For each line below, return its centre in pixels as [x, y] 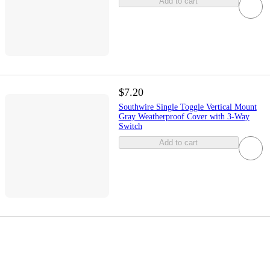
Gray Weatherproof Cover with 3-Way [184, 116]
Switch [130, 126]
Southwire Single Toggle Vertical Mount [187, 107]
